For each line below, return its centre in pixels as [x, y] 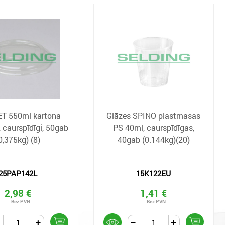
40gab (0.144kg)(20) [153, 139]
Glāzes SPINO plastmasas [154, 115]
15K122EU [154, 173]
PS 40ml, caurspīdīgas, [153, 127]
